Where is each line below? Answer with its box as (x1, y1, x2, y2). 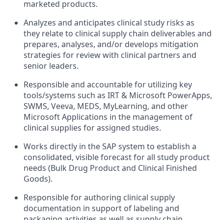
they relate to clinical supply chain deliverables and (24, 28, 212, 39)
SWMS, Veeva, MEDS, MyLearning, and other (24, 101, 188, 111)
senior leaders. (24, 60, 79, 71)
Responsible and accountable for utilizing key (24, 79, 192, 90)
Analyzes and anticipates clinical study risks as (24, 17, 194, 28)
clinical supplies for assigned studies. (24, 122, 161, 133)
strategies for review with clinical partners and (24, 50, 196, 60)
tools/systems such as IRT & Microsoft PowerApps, (24, 90, 212, 101)
